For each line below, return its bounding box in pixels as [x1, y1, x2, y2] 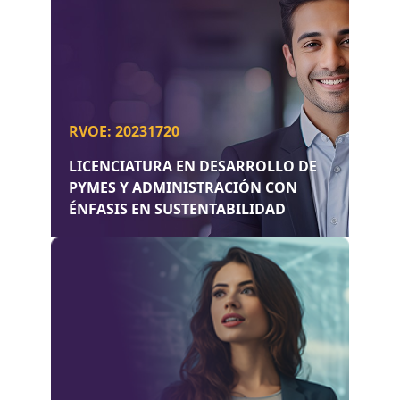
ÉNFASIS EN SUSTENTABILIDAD [68, 199, 286, 220]
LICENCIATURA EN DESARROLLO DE [68, 156, 317, 177]
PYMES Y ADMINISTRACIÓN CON [68, 178, 297, 198]
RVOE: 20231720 [68, 121, 179, 142]
